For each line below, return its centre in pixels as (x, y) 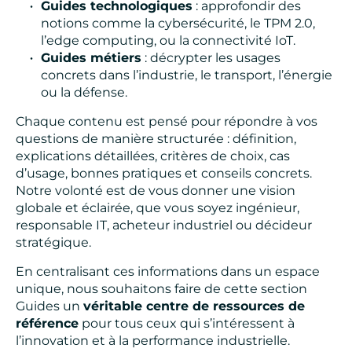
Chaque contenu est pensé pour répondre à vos (167, 122)
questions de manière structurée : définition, (156, 139)
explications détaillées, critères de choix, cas (153, 156)
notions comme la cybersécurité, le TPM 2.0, (178, 24)
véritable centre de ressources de (194, 306)
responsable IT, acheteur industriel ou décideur (164, 225)
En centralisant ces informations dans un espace (168, 272)
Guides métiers (91, 58)
